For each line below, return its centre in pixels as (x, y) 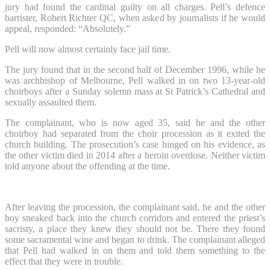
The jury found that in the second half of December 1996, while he (135, 69)
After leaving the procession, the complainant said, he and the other (135, 207)
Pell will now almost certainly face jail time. (88, 49)
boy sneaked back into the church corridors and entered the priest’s (135, 218)
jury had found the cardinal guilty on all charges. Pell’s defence (135, 7)
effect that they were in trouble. (64, 261)
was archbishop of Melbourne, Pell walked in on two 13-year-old (135, 80)
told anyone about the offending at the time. (87, 166)
